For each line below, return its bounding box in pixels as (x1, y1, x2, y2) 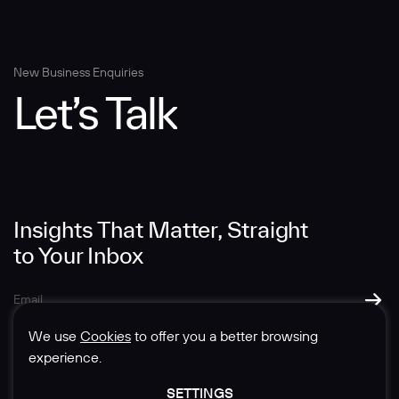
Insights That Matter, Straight (13, 216, 308, 243)
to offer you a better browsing (131, 327, 318, 345)
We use (28, 327, 80, 345)
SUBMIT (165, 233, 218, 251)
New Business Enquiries (13, 64, 143, 81)
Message (14, 23, 74, 41)
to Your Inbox (13, 242, 143, 269)
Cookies (80, 327, 131, 345)
